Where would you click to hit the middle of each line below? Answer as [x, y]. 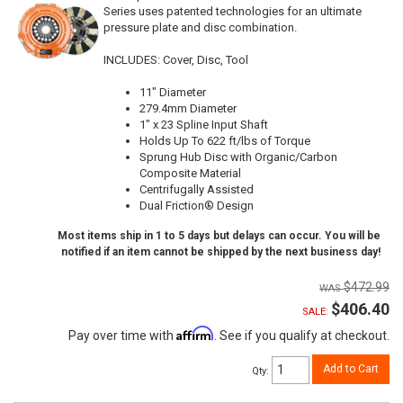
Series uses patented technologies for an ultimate [233, 11]
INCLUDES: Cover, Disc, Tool [176, 59]
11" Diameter [173, 92]
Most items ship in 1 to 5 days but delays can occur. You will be [219, 235]
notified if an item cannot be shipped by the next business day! [221, 251]
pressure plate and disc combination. [200, 27]
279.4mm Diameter [188, 108]
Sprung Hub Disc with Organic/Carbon [238, 157]
